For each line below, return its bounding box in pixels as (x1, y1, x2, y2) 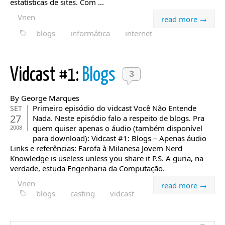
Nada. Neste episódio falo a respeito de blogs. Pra (33, 113, 204, 123)
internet (125, 28, 152, 38)
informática (70, 28, 110, 38)
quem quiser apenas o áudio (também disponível (33, 123, 202, 133)
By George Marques (10, 93, 79, 103)
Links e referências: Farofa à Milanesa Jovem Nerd (10, 143, 182, 153)
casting (70, 188, 95, 198)
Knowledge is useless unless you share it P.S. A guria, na (10, 153, 203, 163)
